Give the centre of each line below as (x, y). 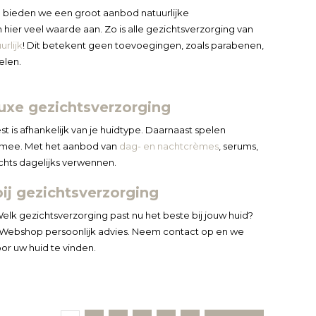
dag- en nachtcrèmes (169, 146)
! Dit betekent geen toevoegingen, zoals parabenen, (143, 45)
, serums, (238, 146)
